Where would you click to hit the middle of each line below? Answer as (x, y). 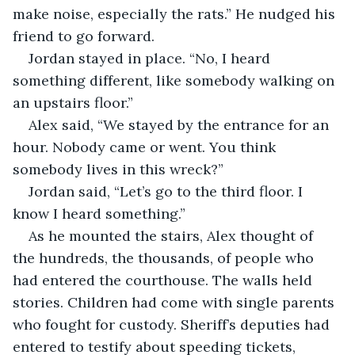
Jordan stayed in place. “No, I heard (151, 58)
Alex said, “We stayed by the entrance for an (181, 124)
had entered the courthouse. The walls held (164, 280)
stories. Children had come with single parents (176, 302)
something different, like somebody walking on (176, 80)
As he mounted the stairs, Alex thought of (173, 235)
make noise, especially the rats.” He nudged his (176, 13)
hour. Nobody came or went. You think (146, 147)
